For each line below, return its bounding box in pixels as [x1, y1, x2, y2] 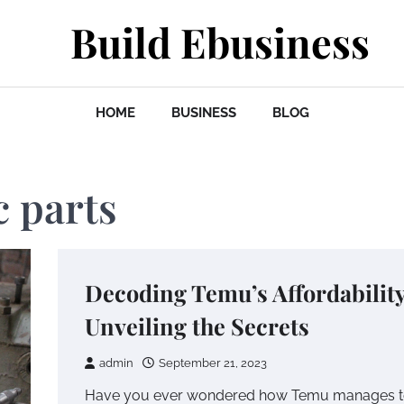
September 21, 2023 [159, 356, 267, 370]
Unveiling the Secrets [85, 311, 309, 341]
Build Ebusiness [70, 14, 370, 69]
